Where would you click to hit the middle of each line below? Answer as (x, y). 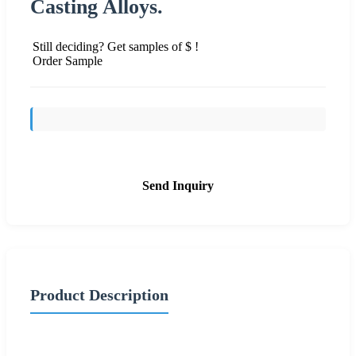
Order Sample (68, 60)
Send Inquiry (178, 185)
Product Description (99, 294)
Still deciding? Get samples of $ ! (116, 46)
